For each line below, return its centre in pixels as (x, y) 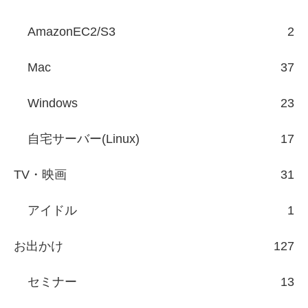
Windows (53, 103)
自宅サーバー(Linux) (84, 139)
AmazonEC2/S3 (71, 32)
